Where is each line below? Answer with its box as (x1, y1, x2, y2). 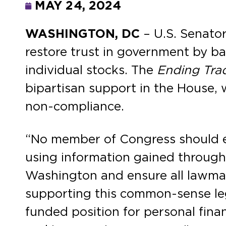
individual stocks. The (25, 65, 157, 77)
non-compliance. (25, 101, 124, 113)
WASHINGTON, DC (25, 28, 143, 40)
